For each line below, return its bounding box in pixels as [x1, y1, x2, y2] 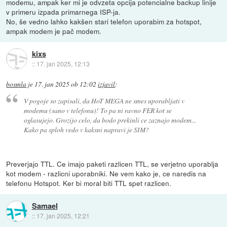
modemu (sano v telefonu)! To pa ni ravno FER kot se [23, 105, 172, 116]
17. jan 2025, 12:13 [36, 59, 90, 68]
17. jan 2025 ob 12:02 [34, 79, 97, 89]
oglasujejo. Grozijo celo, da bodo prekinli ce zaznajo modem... [23, 115, 196, 125]
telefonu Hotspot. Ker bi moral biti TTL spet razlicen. [6, 178, 172, 188]
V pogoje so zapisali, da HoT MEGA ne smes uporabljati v [23, 96, 184, 106]
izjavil [98, 79, 116, 89]
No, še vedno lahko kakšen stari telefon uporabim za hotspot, [6, 16, 202, 26]
